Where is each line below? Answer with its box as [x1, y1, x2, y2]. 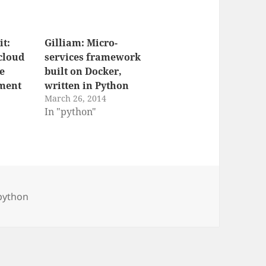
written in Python [44, 79, 129, 93]
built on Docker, [44, 65, 122, 78]
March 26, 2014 [44, 93, 106, 104]
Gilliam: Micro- [44, 36, 118, 50]
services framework [44, 50, 141, 64]
